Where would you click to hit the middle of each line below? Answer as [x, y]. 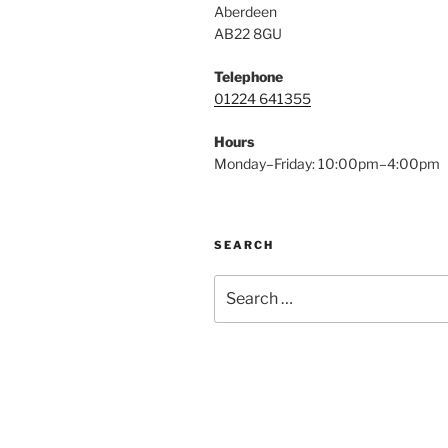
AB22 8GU [248, 33]
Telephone [248, 76]
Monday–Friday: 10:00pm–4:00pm [327, 163]
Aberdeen [245, 11]
